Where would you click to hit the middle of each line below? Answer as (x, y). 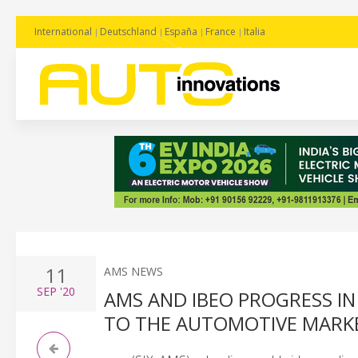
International (63, 32)
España (181, 32)
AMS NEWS (133, 271)
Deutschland (128, 32)
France (221, 32)
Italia (255, 32)
